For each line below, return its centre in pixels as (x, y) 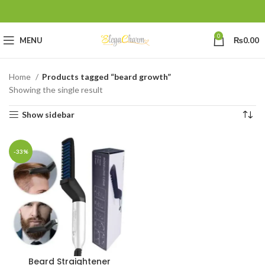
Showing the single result (56, 90)
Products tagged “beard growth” (106, 77)
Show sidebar (49, 114)
